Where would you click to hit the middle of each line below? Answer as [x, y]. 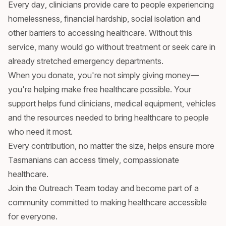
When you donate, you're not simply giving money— [103, 75]
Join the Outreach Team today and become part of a [103, 188]
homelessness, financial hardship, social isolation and [104, 18]
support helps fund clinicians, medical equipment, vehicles [112, 103]
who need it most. [40, 131]
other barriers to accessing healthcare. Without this [100, 33]
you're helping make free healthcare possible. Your [100, 89]
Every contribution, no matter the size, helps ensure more [111, 146]
